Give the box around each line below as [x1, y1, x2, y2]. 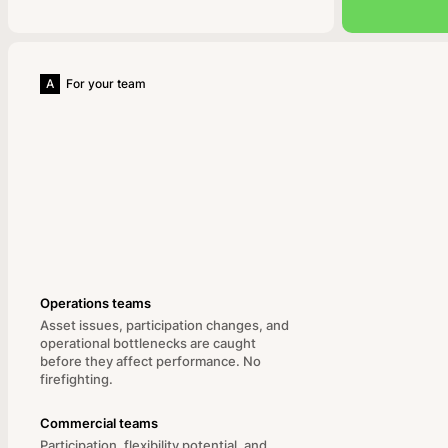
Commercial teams [40, 415, 158, 431]
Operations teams [40, 295, 151, 311]
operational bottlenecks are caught [40, 335, 256, 351]
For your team [66, 76, 146, 91]
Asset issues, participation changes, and [40, 317, 289, 333]
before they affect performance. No [40, 353, 261, 369]
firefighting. [40, 371, 113, 387]
